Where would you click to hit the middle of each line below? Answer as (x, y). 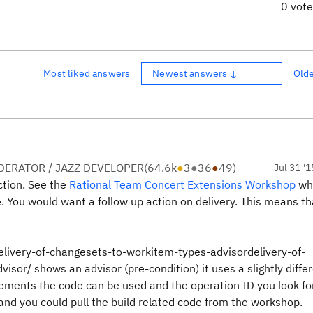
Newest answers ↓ (195, 73)
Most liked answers (87, 73)
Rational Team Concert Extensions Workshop (182, 184)
